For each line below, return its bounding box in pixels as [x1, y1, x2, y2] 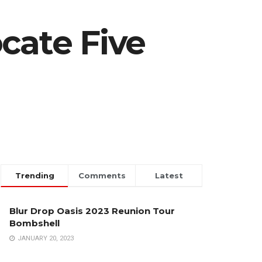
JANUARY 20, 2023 [16, 235, 74, 243]
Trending [15, 171, 54, 181]
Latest [154, 171, 183, 181]
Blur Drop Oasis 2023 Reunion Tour [9, 205, 175, 217]
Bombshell [9, 218, 60, 229]
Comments [78, 171, 126, 181]
